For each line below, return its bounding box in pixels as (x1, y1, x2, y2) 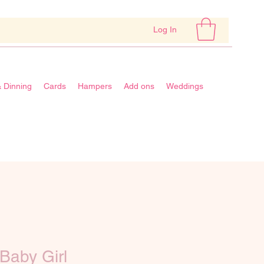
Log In (153, 24, 177, 34)
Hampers (77, 81, 112, 91)
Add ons (123, 81, 154, 91)
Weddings (166, 81, 203, 91)
